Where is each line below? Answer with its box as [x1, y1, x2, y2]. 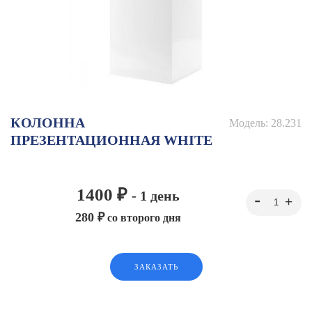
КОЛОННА [10, 115, 85, 131]
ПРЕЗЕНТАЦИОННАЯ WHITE [10, 132, 212, 148]
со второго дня [104, 212, 181, 224]
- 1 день [132, 188, 180, 204]
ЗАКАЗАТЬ [134, 263, 178, 272]
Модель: [229, 117, 271, 130]
